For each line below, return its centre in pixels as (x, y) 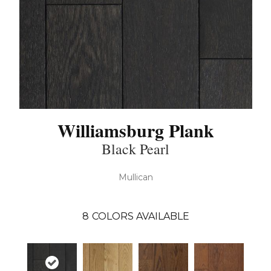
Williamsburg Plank (135, 130)
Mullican (135, 177)
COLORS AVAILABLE (140, 216)
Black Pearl (135, 149)
